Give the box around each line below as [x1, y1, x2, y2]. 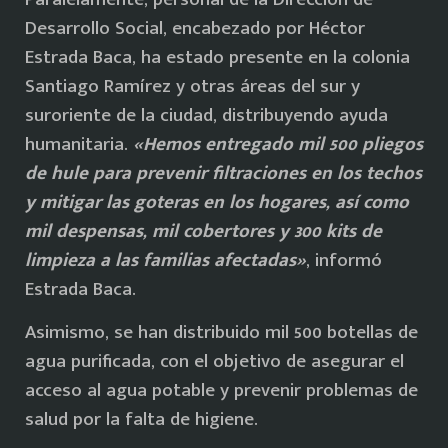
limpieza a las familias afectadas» [25, 244, 306, 276]
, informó [306, 244, 382, 276]
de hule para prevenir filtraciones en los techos [25, 157, 422, 189]
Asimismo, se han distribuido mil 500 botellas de [25, 317, 418, 349]
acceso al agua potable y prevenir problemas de [25, 375, 418, 407]
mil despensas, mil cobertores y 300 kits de [25, 215, 382, 247]
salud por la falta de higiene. [25, 404, 258, 436]
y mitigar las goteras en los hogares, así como [25, 186, 409, 218]
